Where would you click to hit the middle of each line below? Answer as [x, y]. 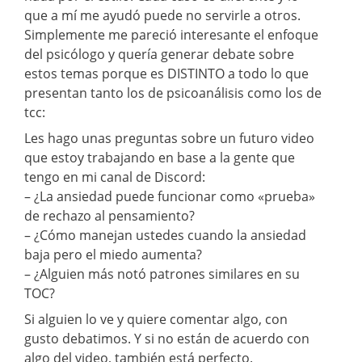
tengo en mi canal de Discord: [115, 177]
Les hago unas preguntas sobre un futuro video [169, 138]
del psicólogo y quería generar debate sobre [159, 54]
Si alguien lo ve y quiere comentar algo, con [156, 319]
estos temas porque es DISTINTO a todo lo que [166, 73]
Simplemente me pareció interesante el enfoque [171, 34]
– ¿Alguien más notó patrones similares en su [162, 274]
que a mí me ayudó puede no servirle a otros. [162, 15]
